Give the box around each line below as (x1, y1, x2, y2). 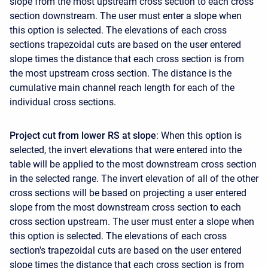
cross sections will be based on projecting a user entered (10, 187, 246, 199)
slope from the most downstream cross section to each (10, 201, 241, 213)
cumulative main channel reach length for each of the (10, 81, 234, 93)
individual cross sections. (10, 96, 116, 108)
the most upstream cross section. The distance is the (10, 67, 232, 79)
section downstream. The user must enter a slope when (10, 10, 242, 22)
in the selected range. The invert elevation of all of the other (10, 172, 258, 184)
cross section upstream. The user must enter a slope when (10, 215, 254, 227)
